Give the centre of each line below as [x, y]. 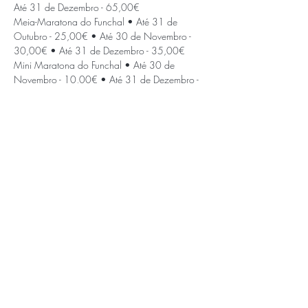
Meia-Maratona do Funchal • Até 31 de [97, 22]
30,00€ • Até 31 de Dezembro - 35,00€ [101, 51]
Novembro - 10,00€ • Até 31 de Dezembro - [108, 79]
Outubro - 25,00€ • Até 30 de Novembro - [104, 36]
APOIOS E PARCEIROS [109, 272]
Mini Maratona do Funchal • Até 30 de [96, 65]
